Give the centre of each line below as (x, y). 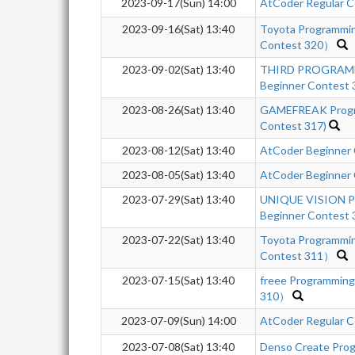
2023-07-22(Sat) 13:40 (178, 240)
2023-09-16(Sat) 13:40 (178, 29)
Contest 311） (297, 256)
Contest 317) (293, 126)
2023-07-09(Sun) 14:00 (178, 321)
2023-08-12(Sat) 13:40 (178, 150)
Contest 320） (297, 45)
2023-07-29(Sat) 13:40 (178, 199)
